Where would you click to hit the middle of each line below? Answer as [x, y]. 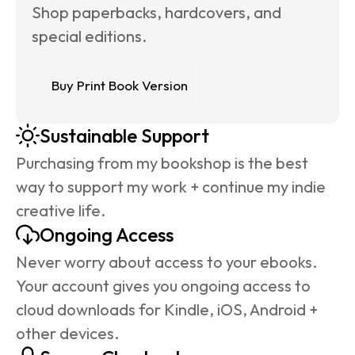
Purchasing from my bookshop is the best [164, 162]
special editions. [89, 36]
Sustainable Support [124, 135]
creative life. [61, 210]
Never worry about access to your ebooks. [168, 261]
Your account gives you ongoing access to [165, 285]
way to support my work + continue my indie [172, 186]
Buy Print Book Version [120, 86]
